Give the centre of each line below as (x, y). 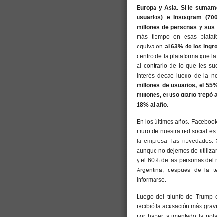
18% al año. (152, 104)
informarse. (151, 179)
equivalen (151, 46)
